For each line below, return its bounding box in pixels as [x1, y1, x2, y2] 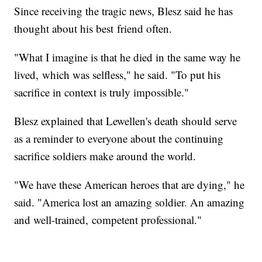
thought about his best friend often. [14, 21, 173, 36]
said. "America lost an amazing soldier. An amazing [14, 195, 245, 210]
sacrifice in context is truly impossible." [14, 85, 189, 100]
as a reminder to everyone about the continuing [14, 131, 224, 146]
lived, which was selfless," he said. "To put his [14, 67, 221, 82]
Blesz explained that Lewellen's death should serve [14, 113, 237, 129]
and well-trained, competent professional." [14, 212, 202, 227]
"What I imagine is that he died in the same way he [14, 50, 241, 65]
